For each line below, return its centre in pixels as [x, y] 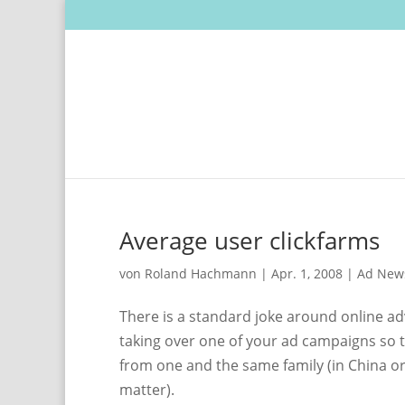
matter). [147, 390]
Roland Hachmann [201, 273]
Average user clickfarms [250, 240]
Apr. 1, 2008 [307, 273]
